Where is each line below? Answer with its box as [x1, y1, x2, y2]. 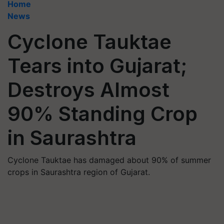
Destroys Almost [7, 77, 169, 102]
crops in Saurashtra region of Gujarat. [7, 167, 150, 177]
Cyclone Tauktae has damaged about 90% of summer [7, 155, 211, 165]
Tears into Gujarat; [7, 53, 187, 78]
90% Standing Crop [7, 101, 197, 126]
